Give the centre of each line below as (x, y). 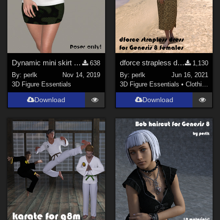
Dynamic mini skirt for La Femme (78, 63)
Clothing (193, 84)
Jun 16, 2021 (190, 75)
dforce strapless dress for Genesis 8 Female (181, 63)
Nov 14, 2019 (82, 75)
